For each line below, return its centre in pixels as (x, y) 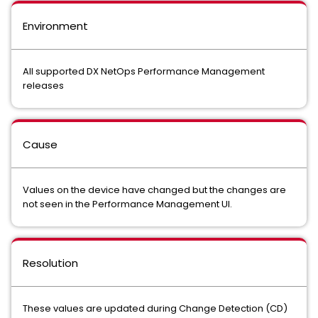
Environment (55, 26)
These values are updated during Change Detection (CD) (155, 308)
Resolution (50, 263)
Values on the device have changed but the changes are (154, 190)
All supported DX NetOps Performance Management (144, 71)
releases (43, 86)
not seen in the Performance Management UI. (127, 204)
